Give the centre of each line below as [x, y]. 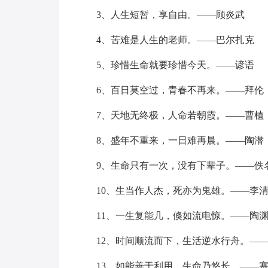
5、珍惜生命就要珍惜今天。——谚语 [175, 65]
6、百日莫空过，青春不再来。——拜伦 [180, 90]
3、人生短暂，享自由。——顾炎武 [170, 15]
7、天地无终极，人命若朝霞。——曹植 [180, 115]
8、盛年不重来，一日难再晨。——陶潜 [180, 140]
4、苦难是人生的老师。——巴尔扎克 [175, 40]
